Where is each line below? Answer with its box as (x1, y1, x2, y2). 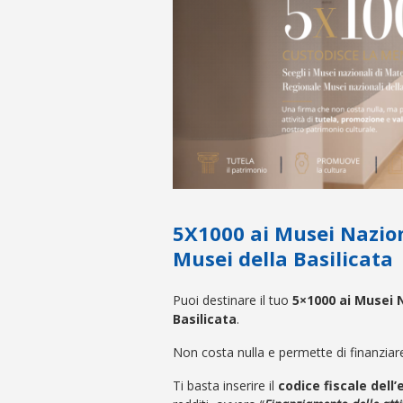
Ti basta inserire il (173, 377, 278, 395)
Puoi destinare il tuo (173, 291, 292, 309)
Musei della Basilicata (173, 245, 393, 273)
